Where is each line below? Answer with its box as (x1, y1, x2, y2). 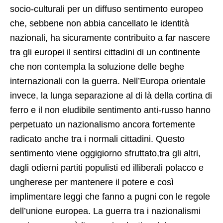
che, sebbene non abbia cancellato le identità (10, 18, 189, 28)
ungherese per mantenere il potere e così (10, 177, 174, 187)
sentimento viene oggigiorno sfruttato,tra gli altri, (10, 148, 201, 158)
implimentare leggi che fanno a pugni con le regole (10, 191, 210, 202)
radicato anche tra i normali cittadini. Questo (10, 133, 185, 144)
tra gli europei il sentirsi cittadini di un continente (10, 47, 200, 57)
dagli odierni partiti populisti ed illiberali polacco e (10, 162, 204, 173)
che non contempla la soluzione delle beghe (10, 61, 184, 72)
